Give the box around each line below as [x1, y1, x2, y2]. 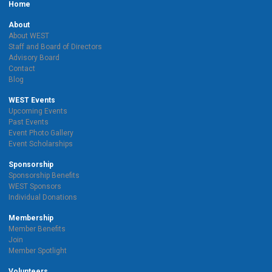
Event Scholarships [8, 139, 73, 148]
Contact [8, 64, 35, 73]
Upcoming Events [8, 106, 67, 115]
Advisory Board [8, 53, 59, 62]
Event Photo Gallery [8, 128, 73, 137]
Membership [8, 213, 53, 222]
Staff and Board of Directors [8, 42, 102, 51]
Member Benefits [8, 224, 66, 233]
